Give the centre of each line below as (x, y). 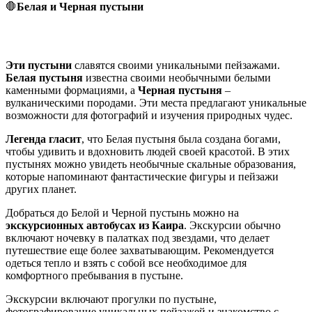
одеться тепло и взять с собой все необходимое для (126, 263)
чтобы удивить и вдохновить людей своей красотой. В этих (148, 151)
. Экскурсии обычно (232, 225)
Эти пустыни (39, 65)
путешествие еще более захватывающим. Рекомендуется (140, 250)
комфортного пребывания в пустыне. (94, 275)
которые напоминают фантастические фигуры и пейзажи (142, 176)
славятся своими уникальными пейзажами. (176, 65)
